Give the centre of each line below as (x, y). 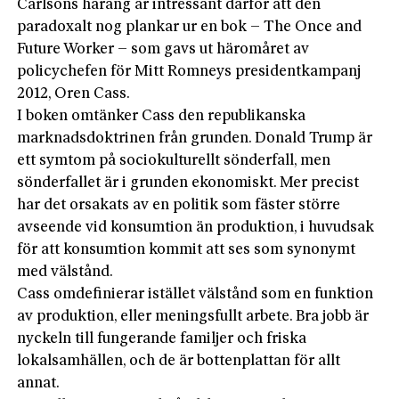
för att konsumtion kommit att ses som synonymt (187, 249)
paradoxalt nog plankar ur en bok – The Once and (190, 27)
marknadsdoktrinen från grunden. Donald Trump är (195, 138)
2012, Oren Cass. (74, 94)
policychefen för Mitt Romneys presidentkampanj (189, 71)
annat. (39, 383)
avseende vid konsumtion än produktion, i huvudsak (196, 227)
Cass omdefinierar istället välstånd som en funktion (195, 294)
